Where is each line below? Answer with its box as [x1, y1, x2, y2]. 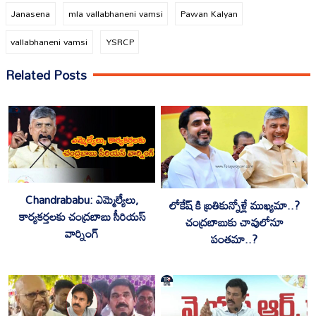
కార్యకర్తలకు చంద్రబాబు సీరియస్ [18, 205, 145, 228]
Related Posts [6, 61, 87, 87]
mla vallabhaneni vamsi [68, 4, 163, 23]
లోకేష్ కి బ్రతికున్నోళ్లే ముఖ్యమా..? [169, 194, 300, 217]
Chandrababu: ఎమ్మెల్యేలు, [25, 188, 139, 211]
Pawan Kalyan [180, 4, 238, 23]
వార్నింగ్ [65, 222, 99, 245]
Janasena [11, 4, 51, 23]
